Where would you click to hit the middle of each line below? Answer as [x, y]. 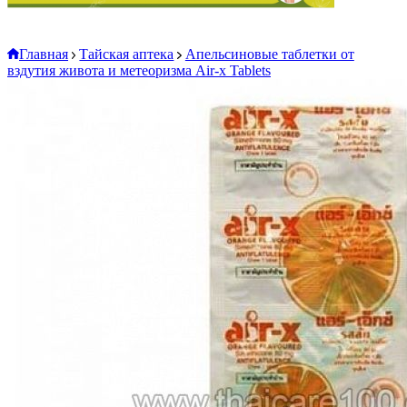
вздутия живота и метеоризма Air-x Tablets [139, 70]
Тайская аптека [127, 54]
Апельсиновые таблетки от [269, 54]
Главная [44, 54]
